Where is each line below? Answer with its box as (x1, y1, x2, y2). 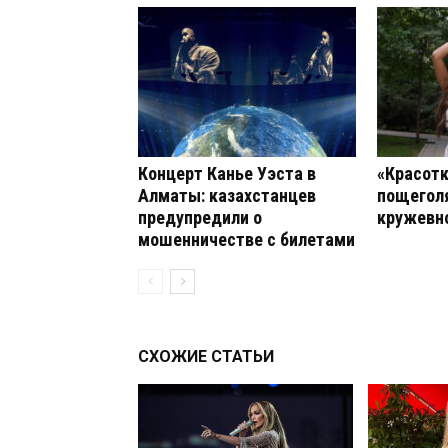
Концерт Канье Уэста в (138, 163, 316, 184)
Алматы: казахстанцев (138, 185, 316, 206)
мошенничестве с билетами (138, 229, 355, 250)
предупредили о (138, 207, 262, 228)
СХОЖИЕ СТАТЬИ (138, 347, 274, 366)
